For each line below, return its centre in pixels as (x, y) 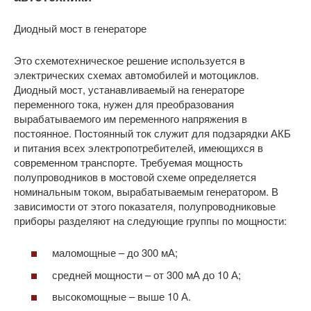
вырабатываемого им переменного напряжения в (131, 118)
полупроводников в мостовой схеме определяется (135, 176)
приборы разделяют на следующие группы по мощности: (150, 220)
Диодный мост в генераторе (80, 28)
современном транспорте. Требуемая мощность (128, 162)
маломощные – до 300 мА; (115, 252)
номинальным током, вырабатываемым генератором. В (146, 191)
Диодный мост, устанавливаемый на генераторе (129, 89)
